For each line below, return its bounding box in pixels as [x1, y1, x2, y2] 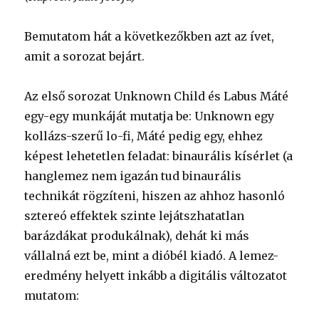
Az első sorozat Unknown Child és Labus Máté [24, 88, 289, 103]
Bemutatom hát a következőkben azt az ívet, [24, 28, 275, 43]
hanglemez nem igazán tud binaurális [24, 168, 242, 183]
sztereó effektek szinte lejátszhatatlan [24, 208, 245, 223]
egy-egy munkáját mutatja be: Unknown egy [24, 108, 275, 123]
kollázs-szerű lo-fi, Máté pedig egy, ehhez [24, 128, 263, 143]
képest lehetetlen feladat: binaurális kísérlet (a [24, 148, 293, 163]
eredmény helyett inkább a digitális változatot [24, 268, 288, 283]
